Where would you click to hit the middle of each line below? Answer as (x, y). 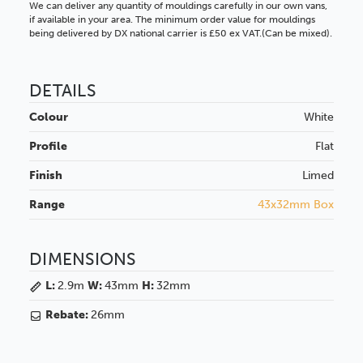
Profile (48, 147)
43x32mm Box (296, 205)
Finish (46, 176)
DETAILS (62, 91)
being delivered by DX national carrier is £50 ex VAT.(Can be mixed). (181, 33)
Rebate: (68, 315)
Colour (49, 117)
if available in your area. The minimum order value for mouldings (172, 19)
